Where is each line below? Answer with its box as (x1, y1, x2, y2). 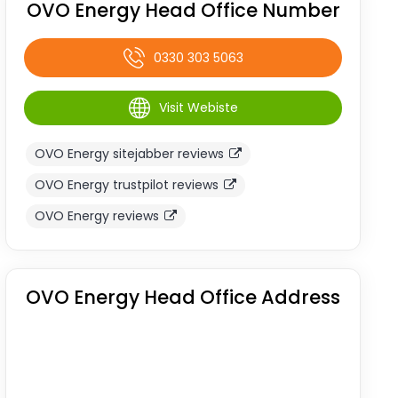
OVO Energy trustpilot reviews (35, 176, 219, 194)
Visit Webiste (158, 99, 238, 116)
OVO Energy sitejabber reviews (35, 145, 225, 163)
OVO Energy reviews (35, 207, 160, 225)
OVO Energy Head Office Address (26, 284, 341, 310)
